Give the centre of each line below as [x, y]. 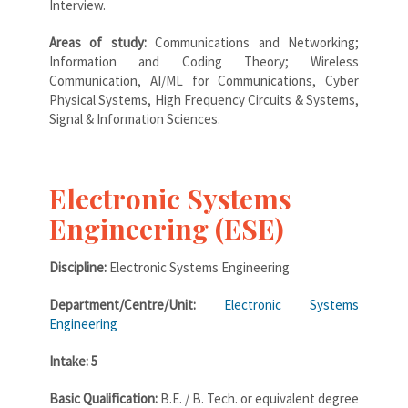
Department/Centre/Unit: [137, 304]
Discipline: [78, 267]
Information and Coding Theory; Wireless [204, 61]
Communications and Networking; [257, 42]
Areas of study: [102, 42]
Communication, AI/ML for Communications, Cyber [204, 80]
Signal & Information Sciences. [135, 118]
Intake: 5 [73, 361]
